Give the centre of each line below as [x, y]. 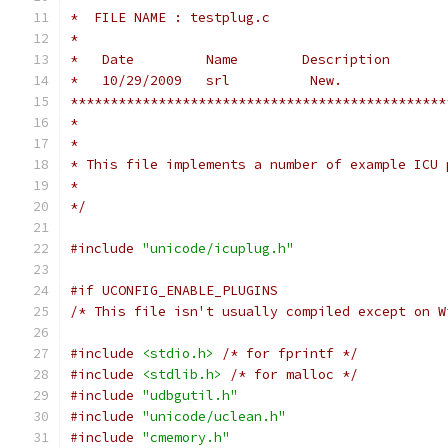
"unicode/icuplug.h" [218, 248]
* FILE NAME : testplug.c [170, 17]
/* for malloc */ [294, 374]
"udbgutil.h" [190, 395]
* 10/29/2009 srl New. [206, 80]
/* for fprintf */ [290, 353]
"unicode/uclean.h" [214, 416]
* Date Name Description [230, 59]
